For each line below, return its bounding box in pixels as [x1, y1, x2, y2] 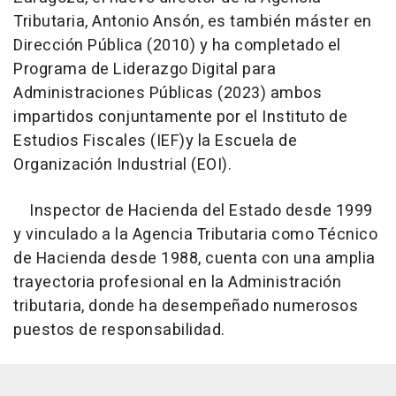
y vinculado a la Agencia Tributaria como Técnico [13, 222, 377, 247]
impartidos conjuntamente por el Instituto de [13, 104, 347, 129]
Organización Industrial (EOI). [13, 152, 232, 177]
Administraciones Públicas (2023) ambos [13, 80, 322, 105]
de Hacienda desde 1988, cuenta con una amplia [13, 246, 376, 270]
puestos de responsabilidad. [13, 317, 225, 342]
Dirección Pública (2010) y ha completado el [13, 33, 341, 57]
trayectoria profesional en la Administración [13, 270, 341, 294]
